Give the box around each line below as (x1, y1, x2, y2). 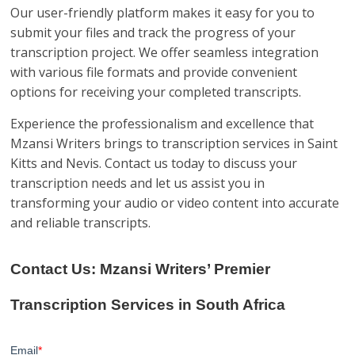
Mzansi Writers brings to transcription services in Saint (10, 135, 338, 152)
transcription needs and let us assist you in (10, 174, 265, 192)
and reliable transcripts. (10, 214, 151, 231)
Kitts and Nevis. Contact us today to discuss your (10, 155, 298, 172)
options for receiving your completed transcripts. (10, 83, 302, 101)
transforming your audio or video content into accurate (10, 194, 340, 212)
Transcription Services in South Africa (10, 296, 286, 313)
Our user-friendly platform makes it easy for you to (10, 4, 315, 21)
